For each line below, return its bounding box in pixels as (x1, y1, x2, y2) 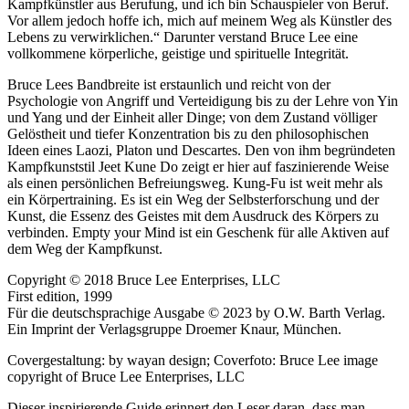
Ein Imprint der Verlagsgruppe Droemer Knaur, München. (7, 320, 341, 337)
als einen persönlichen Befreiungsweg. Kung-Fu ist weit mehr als (7, 174, 383, 191)
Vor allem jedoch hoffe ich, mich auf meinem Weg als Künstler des (7, 12, 392, 28)
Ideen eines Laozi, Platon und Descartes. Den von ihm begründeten (7, 142, 395, 158)
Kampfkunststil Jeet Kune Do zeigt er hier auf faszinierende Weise (7, 158, 389, 174)
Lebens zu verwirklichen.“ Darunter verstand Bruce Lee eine (7, 28, 358, 45)
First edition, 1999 (7, 288, 112, 304)
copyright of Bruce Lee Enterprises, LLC (7, 368, 245, 384)
